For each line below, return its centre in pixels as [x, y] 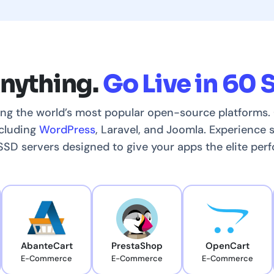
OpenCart [228, 246]
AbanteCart [46, 246]
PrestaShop [137, 246]
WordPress [67, 130]
